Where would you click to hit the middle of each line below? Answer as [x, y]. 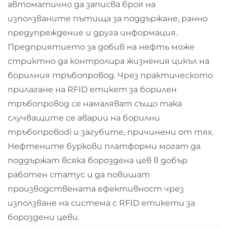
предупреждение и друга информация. [92, 33]
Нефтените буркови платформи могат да [104, 146]
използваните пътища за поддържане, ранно [108, 18]
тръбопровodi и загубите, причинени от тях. [110, 132]
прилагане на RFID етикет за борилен [92, 89]
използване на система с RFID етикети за [101, 203]
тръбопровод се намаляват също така [95, 104]
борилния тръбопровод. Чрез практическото [110, 75]
